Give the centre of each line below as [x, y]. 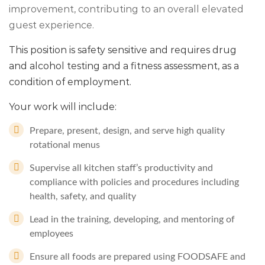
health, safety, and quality [83, 196]
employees [51, 234]
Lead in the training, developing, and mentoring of [132, 219]
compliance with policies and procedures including [134, 182]
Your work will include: [63, 107]
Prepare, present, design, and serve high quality [127, 131]
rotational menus [65, 145]
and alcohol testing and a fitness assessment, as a [124, 66]
